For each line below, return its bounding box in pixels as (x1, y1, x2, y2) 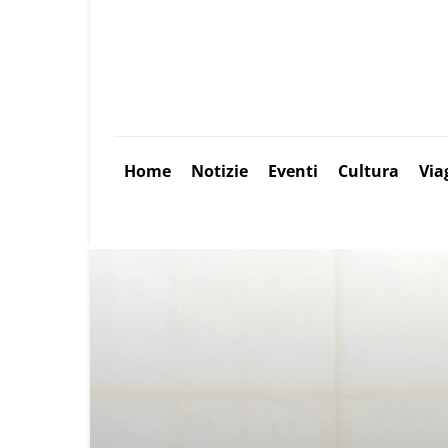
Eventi (268, 160, 318, 182)
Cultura (338, 160, 399, 182)
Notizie (191, 160, 248, 182)
